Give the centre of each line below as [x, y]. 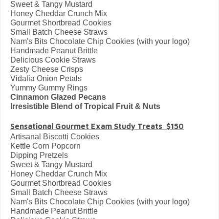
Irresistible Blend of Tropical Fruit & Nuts [85, 106]
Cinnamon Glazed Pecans [58, 97]
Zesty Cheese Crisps [47, 69]
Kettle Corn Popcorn [45, 146]
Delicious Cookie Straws [53, 60]
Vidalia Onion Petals [46, 78]
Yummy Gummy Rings [49, 88]
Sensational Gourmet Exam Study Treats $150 [97, 126]
